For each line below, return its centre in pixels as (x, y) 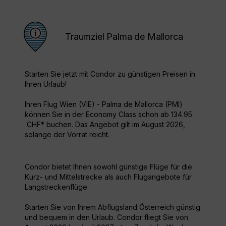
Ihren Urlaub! (46, 84)
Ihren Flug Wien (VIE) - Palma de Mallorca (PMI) (104, 104)
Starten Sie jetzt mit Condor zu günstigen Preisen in (110, 74)
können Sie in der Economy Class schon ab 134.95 (108, 115)
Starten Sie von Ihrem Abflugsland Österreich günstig (112, 207)
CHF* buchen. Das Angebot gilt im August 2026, (105, 125)
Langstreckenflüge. (57, 187)
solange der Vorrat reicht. (67, 135)
